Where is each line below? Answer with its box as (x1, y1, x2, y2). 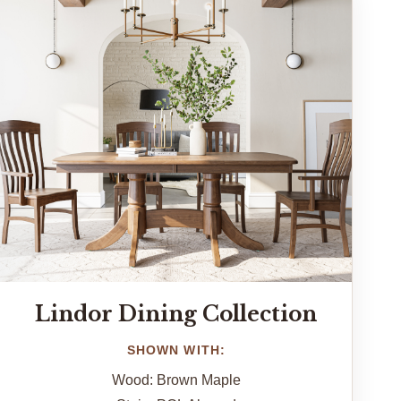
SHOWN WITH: (126, 342, 226, 357)
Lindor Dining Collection (35, 300, 318, 327)
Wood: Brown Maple (111, 371, 241, 388)
